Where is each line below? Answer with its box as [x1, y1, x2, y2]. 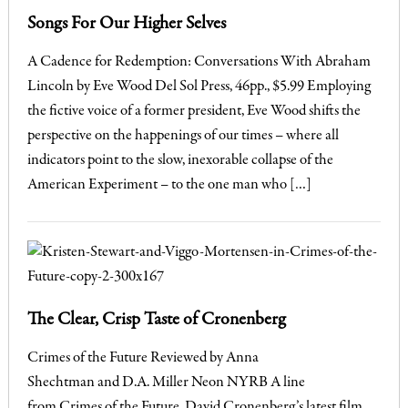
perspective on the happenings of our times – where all [26, 127, 339, 144]
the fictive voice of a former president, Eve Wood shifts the [26, 103, 361, 119]
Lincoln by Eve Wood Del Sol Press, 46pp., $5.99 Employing [26, 78, 371, 95]
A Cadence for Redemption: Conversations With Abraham [26, 54, 371, 70]
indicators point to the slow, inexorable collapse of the [26, 152, 333, 168]
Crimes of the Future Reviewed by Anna [26, 350, 259, 366]
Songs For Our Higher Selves [26, 14, 226, 34]
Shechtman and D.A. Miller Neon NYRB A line [26, 374, 305, 391]
